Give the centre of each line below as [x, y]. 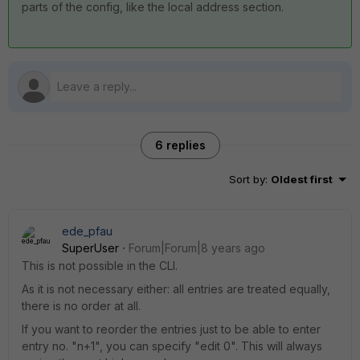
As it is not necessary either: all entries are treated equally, [176, 289]
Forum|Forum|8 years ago [197, 248]
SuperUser [90, 248]
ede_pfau [87, 231]
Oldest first [302, 179]
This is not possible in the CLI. [100, 266]
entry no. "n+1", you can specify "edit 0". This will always [172, 346]
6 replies [180, 145]
